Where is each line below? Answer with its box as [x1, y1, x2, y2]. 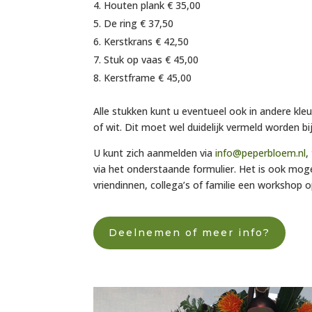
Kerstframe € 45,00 [104, 70, 192, 84]
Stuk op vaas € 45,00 [104, 52, 199, 66]
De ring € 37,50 [104, 16, 174, 30]
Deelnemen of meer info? [109, 226, 271, 239]
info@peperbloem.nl [215, 146, 306, 159]
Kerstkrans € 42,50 [104, 34, 189, 48]
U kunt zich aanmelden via [93, 146, 216, 159]
